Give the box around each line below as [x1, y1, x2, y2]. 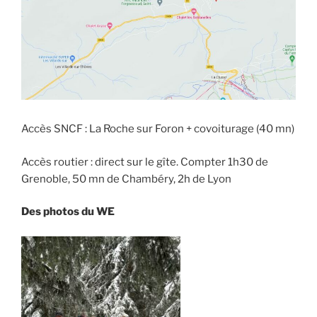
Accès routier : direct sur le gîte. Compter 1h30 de [21, 155, 268, 168]
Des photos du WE [21, 205, 115, 219]
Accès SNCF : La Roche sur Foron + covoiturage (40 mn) [21, 122, 294, 136]
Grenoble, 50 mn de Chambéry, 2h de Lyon [21, 172, 231, 185]
